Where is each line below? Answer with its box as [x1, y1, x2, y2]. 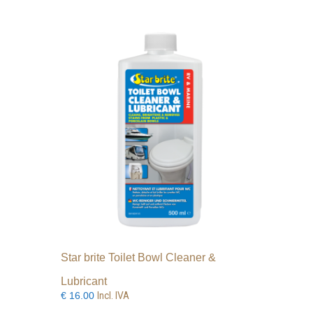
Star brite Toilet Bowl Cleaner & [61, 252, 217, 264]
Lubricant [61, 275, 108, 288]
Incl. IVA [97, 290, 130, 302]
